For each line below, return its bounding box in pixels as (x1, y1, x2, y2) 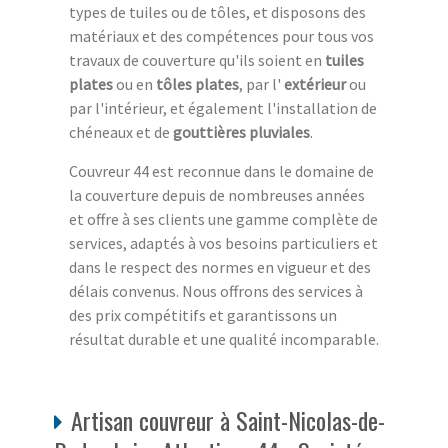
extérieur (284, 74, 346, 95)
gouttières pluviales (173, 122, 310, 143)
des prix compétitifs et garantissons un (69, 305, 337, 326)
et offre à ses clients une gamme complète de (69, 209, 378, 230)
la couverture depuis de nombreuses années (69, 185, 365, 206)
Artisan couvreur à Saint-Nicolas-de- (71, 402, 385, 439)
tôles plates (156, 74, 239, 95)
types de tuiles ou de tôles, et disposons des (69, 2, 366, 23)
